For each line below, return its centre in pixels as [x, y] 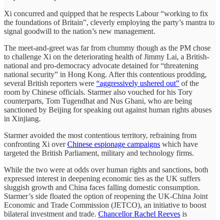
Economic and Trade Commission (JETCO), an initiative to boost [105, 205]
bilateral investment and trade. [51, 214]
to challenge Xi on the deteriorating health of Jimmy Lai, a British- [107, 56]
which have [179, 144]
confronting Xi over [36, 144]
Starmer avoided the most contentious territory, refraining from [100, 135]
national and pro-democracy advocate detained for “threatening [101, 65]
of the [189, 83]
